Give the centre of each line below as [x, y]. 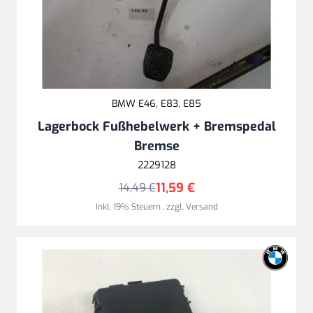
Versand [202, 207]
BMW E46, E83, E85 [156, 104]
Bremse [156, 146]
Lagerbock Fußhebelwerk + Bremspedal [156, 126]
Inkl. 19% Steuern [129, 207]
